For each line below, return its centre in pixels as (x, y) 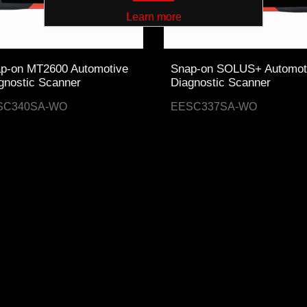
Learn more (153, 16)
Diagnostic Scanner (220, 83)
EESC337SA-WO (213, 107)
